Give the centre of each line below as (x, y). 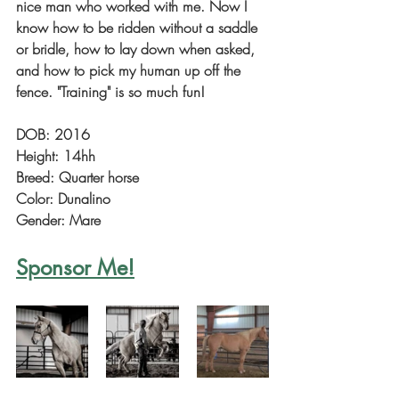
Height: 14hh (56, 156)
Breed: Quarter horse (77, 177)
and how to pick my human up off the (130, 70)
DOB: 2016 (53, 134)
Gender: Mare (58, 220)
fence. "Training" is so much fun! (110, 92)
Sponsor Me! (75, 268)
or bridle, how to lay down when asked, (138, 49)
